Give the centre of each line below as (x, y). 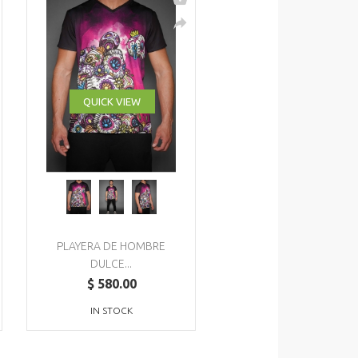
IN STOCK (112, 311)
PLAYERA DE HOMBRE (111, 247)
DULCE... (111, 264)
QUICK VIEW (112, 102)
